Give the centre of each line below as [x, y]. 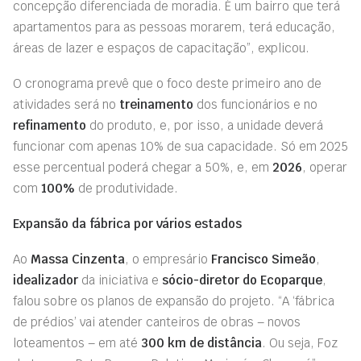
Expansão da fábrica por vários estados [127, 224]
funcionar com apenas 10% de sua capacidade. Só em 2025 [180, 146]
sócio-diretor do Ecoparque [242, 280]
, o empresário [168, 259]
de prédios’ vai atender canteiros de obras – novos [157, 322]
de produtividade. [127, 188]
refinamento [50, 125]
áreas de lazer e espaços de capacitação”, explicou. [161, 48]
